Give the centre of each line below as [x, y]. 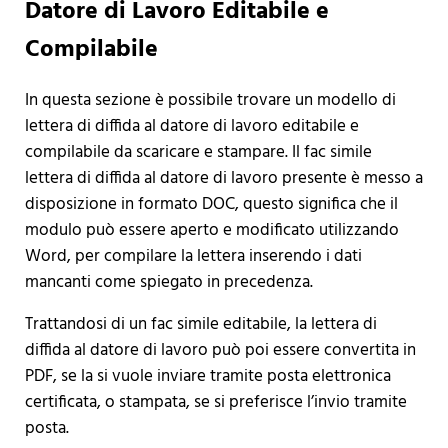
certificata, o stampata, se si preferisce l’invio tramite [215, 403]
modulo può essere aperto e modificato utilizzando [211, 231]
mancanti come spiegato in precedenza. [168, 283]
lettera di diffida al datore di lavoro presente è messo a [223, 179]
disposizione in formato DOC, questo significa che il [211, 205]
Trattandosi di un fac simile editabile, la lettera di [200, 325]
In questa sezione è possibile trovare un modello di [210, 101]
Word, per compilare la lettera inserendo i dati [193, 257]
